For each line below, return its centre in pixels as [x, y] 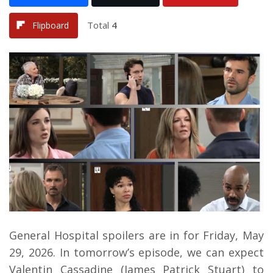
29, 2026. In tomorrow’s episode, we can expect [136, 253]
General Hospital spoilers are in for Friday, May [136, 236]
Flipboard [51, 25]
